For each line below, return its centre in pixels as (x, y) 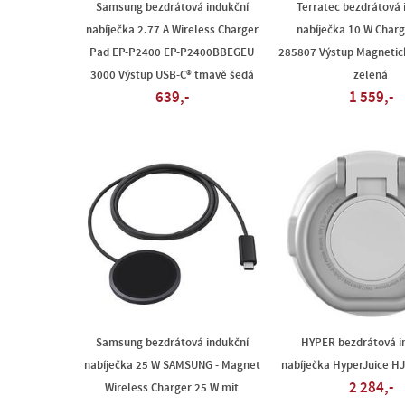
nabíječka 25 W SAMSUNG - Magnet (172, 365)
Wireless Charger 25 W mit (172, 388)
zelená (371, 75)
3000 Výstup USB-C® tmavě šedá (172, 75)
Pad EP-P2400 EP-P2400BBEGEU (172, 52)
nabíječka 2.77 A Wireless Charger (172, 30)
